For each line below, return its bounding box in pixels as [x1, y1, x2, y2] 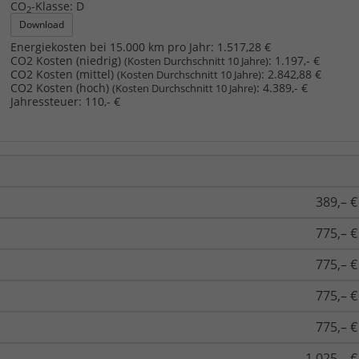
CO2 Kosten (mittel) [10, 67, 117, 83]
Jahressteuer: [10, 94, 82, 110]
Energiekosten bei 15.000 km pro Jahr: [10, 39, 214, 55]
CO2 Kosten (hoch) [10, 80, 112, 96]
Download [18, 18, 64, 32]
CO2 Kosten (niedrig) [10, 53, 124, 69]
